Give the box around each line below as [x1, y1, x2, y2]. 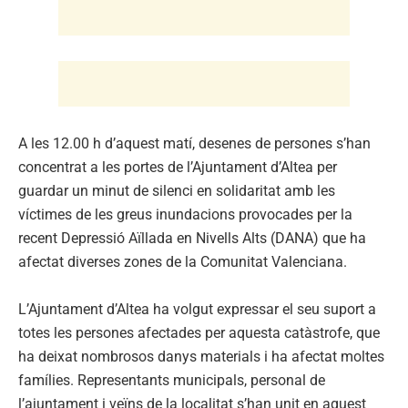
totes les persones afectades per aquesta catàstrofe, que [18, 323, 380, 342]
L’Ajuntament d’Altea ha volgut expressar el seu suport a [18, 300, 376, 318]
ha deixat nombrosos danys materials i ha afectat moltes [18, 347, 384, 365]
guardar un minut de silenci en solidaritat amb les [18, 181, 335, 199]
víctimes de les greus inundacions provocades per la [18, 205, 352, 223]
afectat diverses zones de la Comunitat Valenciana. [18, 252, 347, 270]
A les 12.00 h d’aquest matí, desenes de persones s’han [18, 134, 371, 152]
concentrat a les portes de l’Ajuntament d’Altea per [18, 158, 337, 176]
